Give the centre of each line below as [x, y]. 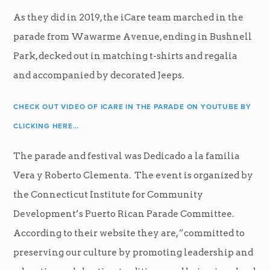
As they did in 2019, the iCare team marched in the [129, 17]
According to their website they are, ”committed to [129, 233]
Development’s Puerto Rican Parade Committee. [124, 214]
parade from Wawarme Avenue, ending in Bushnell [133, 37]
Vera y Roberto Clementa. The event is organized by [133, 175]
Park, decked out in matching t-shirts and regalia [126, 56]
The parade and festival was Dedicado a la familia [127, 156]
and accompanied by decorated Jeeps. [100, 75]
